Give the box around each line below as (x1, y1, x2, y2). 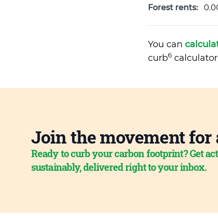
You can (148, 39, 185, 50)
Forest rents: (148, 3, 200, 12)
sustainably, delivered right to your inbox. (31, 161, 207, 173)
